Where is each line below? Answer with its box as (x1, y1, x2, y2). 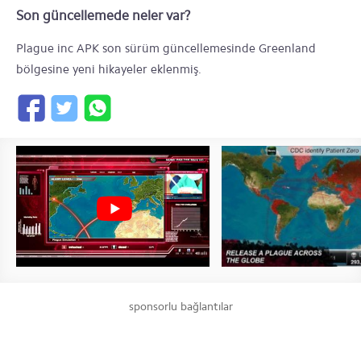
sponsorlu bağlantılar (128, 300, 233, 313)
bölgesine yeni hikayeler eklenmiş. (16, 62, 201, 77)
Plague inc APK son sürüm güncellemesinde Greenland (16, 41, 316, 56)
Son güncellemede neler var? (16, 7, 191, 23)
